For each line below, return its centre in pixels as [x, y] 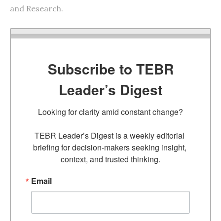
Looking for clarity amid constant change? [110, 111]
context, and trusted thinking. [110, 159]
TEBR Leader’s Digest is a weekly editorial [110, 135]
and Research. [37, 8]
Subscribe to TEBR [110, 69]
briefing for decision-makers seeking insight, [110, 147]
